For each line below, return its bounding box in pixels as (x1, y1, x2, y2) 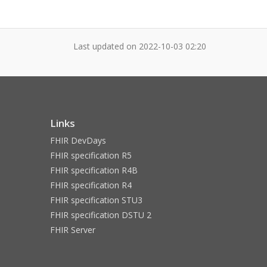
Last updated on (73, 41, 139, 52)
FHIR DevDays (49, 135, 106, 146)
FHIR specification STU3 (49, 194, 142, 206)
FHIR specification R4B (49, 164, 138, 176)
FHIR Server (49, 224, 95, 235)
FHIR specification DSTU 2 (49, 209, 151, 221)
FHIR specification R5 (49, 150, 132, 161)
